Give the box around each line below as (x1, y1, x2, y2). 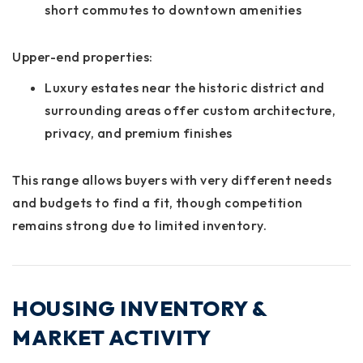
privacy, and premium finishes (45, 124, 233, 141)
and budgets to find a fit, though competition (12, 194, 303, 211)
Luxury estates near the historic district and (45, 79, 325, 96)
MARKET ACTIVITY (12, 323, 211, 351)
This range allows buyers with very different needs (12, 171, 331, 188)
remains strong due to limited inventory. (12, 216, 267, 233)
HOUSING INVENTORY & (12, 294, 267, 322)
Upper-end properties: (12, 48, 153, 65)
